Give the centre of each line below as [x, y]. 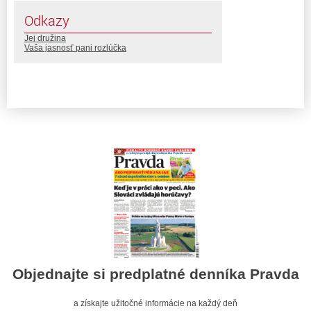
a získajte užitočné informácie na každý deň [155, 303]
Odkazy [47, 21]
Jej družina [45, 39]
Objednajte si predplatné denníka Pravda [155, 274]
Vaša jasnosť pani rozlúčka [75, 48]
